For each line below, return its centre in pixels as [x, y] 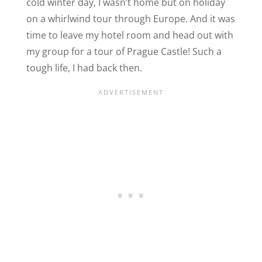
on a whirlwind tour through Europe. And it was [130, 18]
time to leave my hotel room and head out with [130, 35]
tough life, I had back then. [84, 68]
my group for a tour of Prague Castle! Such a [124, 51]
